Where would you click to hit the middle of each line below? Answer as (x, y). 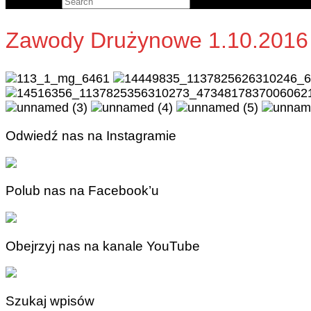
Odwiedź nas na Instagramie (91, 135)
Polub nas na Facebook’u (82, 191)
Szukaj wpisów (50, 301)
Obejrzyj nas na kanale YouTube (103, 246)
